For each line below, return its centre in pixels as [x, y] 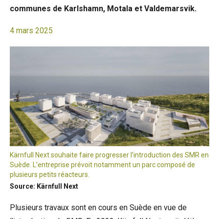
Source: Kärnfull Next [44, 186]
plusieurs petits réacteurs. [50, 175]
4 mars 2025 [31, 31]
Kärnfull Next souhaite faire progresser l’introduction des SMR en [109, 155]
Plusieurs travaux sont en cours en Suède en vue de [98, 208]
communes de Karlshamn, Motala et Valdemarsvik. [103, 9]
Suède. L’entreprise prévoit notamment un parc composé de [102, 165]
